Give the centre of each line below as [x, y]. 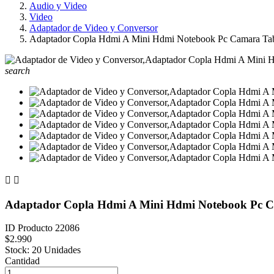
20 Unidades [56, 250]
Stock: [17, 250]
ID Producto [30, 228]
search [17, 71]
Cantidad [22, 261]
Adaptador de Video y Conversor [94, 28]
